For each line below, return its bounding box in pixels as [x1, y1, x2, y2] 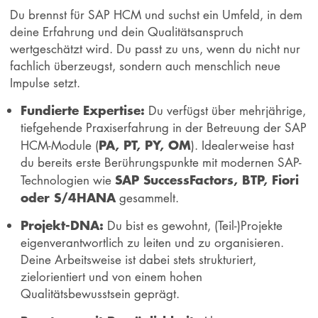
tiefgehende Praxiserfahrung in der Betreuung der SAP [20, 119, 307, 136]
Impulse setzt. [10, 74, 81, 91]
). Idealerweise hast [190, 136, 294, 153]
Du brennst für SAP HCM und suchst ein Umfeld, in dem [10, 6, 303, 23]
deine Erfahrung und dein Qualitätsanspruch [10, 23, 244, 40]
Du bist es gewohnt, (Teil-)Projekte [103, 217, 283, 234]
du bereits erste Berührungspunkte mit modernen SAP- [20, 153, 302, 170]
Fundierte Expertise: [20, 100, 145, 119]
